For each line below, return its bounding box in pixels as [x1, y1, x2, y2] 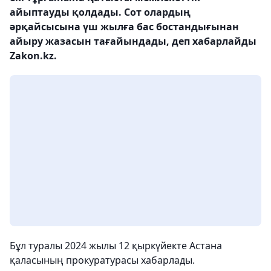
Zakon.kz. [10, 49, 57, 62]
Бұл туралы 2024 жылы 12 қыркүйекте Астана [10, 239, 222, 252]
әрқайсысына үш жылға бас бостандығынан [10, 20, 239, 33]
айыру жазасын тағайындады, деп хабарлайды [10, 34, 256, 48]
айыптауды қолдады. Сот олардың [10, 5, 191, 19]
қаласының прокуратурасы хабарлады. [10, 253, 195, 267]
